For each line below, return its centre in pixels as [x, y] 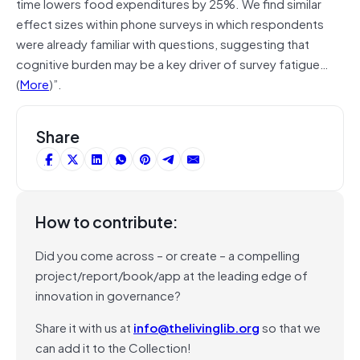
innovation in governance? [108, 295]
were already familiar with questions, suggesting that [163, 43]
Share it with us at [84, 327]
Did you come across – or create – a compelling [168, 254]
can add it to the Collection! [113, 347]
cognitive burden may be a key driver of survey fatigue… [172, 63]
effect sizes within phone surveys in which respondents [170, 23]
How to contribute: [107, 221]
